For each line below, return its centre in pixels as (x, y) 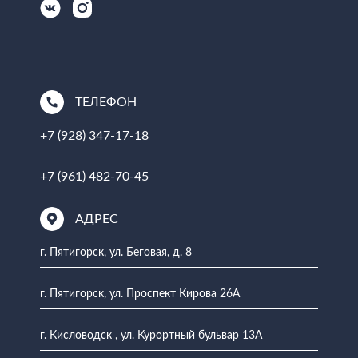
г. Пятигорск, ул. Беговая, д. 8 (116, 253)
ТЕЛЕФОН (106, 102)
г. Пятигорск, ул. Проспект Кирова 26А (140, 294)
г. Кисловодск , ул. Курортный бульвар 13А (151, 336)
